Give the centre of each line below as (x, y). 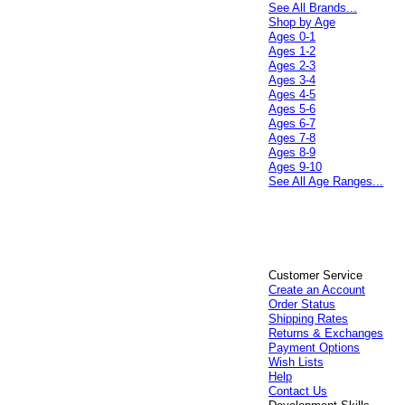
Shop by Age (302, 22)
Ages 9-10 (296, 167)
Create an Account (317, 290)
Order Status (302, 304)
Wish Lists (297, 362)
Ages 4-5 (292, 94)
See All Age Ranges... (326, 181)
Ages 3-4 (292, 80)
